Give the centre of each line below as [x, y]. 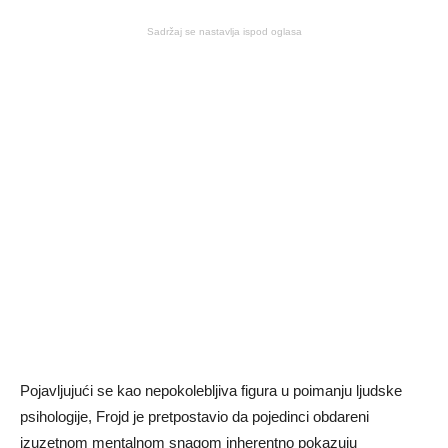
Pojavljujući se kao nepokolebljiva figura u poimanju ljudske [211, 390]
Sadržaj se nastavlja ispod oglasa [224, 31]
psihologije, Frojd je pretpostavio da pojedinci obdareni [194, 416]
